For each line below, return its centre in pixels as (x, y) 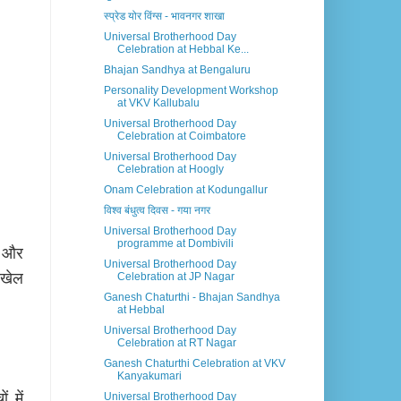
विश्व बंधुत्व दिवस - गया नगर (157, 211)
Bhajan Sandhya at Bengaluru (177, 70)
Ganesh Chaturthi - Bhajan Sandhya (192, 298)
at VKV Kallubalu (158, 103)
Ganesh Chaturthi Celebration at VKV (194, 364)
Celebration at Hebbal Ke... (183, 50)
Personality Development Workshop (191, 91)
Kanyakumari (149, 376)
